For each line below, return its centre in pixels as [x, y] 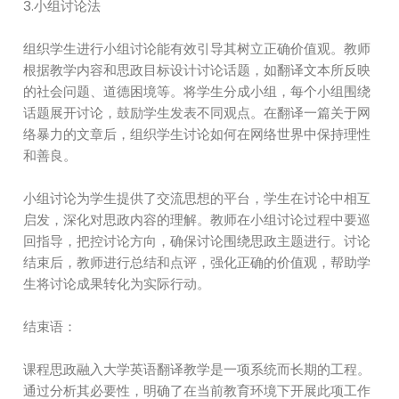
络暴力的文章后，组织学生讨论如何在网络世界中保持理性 [197, 134]
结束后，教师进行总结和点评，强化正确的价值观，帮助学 [197, 262]
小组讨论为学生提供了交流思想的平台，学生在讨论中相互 [197, 198]
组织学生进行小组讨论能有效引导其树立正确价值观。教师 [197, 49]
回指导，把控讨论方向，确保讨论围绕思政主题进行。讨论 [197, 241]
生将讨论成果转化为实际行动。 [117, 284]
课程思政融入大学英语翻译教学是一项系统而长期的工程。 [197, 369]
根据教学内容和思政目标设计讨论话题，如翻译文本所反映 [197, 70]
